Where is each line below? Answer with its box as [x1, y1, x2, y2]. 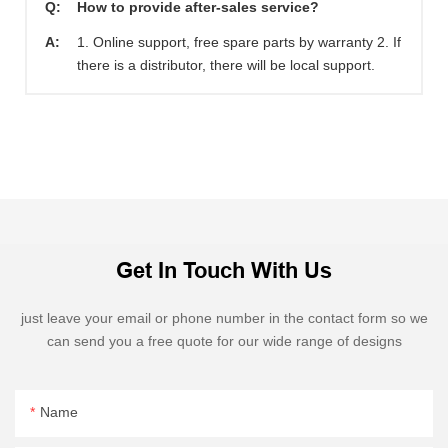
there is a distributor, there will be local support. [77, 57, 375, 74]
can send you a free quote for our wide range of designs [46, 332, 402, 349]
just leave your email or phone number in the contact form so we [20, 309, 428, 326]
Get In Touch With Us [116, 256, 332, 283]
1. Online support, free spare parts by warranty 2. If [77, 34, 401, 51]
